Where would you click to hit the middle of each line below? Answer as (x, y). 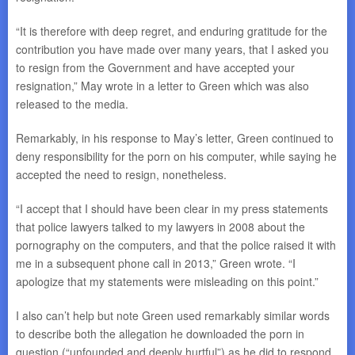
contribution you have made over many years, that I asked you (172, 49)
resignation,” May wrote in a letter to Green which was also (162, 86)
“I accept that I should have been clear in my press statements (172, 208)
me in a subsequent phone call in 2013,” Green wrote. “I (156, 263)
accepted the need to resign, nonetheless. (121, 174)
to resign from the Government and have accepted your (155, 67)
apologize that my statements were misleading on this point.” (167, 281)
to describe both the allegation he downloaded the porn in (160, 334)
